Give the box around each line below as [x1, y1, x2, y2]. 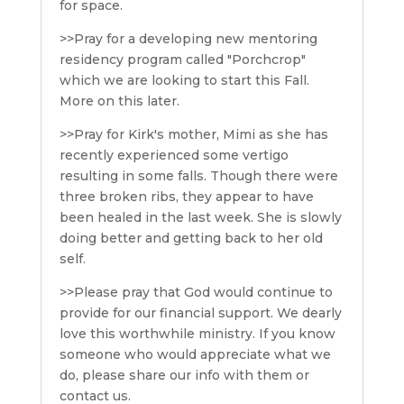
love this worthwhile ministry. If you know [59, 326, 335, 343]
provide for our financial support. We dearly [59, 305, 342, 322]
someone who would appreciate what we [59, 346, 331, 363]
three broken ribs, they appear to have [59, 188, 314, 206]
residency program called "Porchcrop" [59, 51, 306, 69]
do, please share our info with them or [59, 367, 309, 384]
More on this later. [59, 93, 179, 110]
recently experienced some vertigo [59, 147, 289, 164]
